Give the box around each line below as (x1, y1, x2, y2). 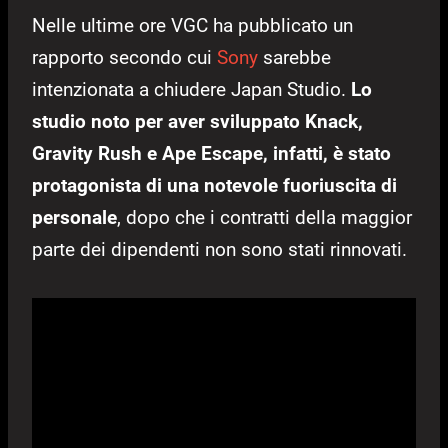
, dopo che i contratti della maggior (117, 206, 412, 230)
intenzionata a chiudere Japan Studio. (32, 78, 351, 102)
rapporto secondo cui (32, 46, 217, 70)
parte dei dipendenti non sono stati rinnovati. (32, 238, 407, 262)
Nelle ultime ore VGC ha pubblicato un (32, 14, 353, 38)
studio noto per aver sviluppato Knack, (32, 110, 363, 134)
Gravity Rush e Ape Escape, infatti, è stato (32, 142, 391, 166)
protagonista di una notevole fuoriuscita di (32, 174, 397, 198)
